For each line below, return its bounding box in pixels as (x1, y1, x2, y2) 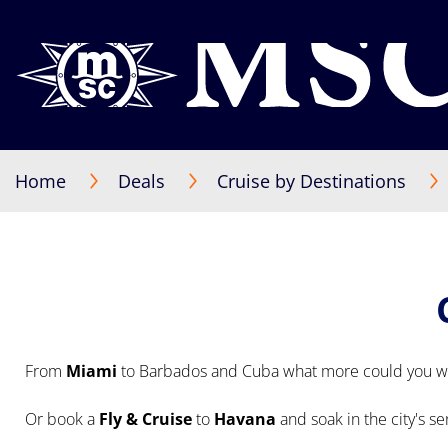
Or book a (25, 407, 99, 430)
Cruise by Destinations (217, 169, 406, 193)
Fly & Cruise (99, 407, 192, 430)
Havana (214, 407, 280, 430)
